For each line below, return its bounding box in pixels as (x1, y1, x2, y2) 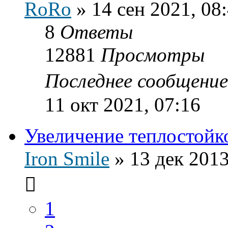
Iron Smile (24, 147, 109, 169)
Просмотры (101, 43, 205, 66)
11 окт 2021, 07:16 (45, 93, 201, 116)
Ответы (60, 20, 133, 43)
